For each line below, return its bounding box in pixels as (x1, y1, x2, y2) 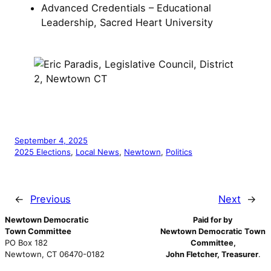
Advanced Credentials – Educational (41, 2, 211, 15)
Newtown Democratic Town (160, 226, 266, 236)
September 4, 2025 (15, 135, 88, 145)
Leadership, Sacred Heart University (41, 16, 213, 29)
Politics (166, 146, 192, 157)
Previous (30, 192, 71, 205)
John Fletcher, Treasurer (165, 249, 258, 259)
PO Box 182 (5, 237, 48, 247)
